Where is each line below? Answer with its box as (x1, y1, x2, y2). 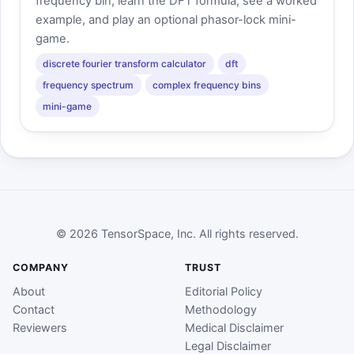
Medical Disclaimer (185, 321, 284, 335)
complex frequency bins (153, 78, 262, 91)
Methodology (185, 303, 257, 317)
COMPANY (13, 261, 69, 273)
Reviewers (13, 321, 67, 335)
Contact (13, 303, 55, 317)
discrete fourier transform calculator (43, 57, 207, 70)
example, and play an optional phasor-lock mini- (35, 12, 296, 27)
